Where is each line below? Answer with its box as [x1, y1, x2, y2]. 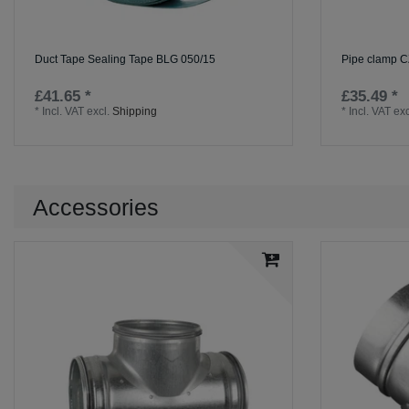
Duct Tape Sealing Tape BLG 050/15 [35, 52, 216, 66]
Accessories [33, 195, 159, 221]
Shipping [112, 104, 158, 118]
